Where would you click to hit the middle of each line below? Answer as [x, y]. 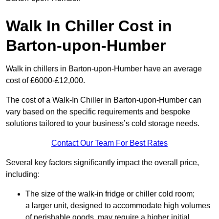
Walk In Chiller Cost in [89, 26]
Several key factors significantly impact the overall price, [102, 163]
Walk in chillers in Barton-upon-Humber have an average [104, 69]
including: [23, 175]
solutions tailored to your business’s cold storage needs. [103, 124]
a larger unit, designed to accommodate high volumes [118, 206]
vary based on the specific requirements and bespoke [98, 112]
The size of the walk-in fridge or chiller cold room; [110, 194]
